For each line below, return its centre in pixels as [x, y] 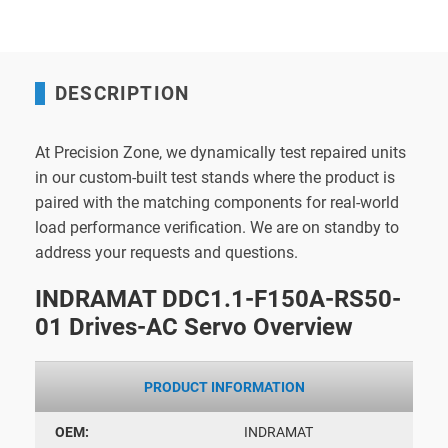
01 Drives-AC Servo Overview [194, 326]
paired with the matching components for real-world [217, 202]
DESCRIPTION [122, 93]
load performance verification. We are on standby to [217, 227]
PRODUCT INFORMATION [224, 386]
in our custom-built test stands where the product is [215, 177]
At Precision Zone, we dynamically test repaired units [220, 152]
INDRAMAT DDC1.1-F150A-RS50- [218, 298]
